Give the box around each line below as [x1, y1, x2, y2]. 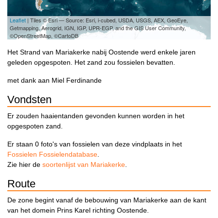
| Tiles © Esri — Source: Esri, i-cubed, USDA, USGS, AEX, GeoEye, [26, 16, 188, 24]
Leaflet [10, 16, 26, 24]
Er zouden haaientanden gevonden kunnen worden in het [7, 112, 184, 120]
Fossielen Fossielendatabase [7, 150, 97, 159]
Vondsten [7, 93, 52, 106]
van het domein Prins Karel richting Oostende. [7, 206, 149, 215]
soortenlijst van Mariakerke [42, 161, 125, 169]
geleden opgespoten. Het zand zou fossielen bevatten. [7, 58, 177, 67]
